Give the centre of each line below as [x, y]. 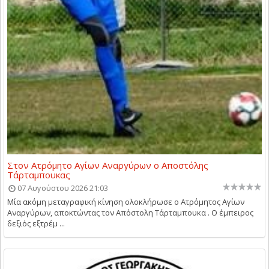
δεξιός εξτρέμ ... [36, 223]
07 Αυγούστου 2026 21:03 [63, 188]
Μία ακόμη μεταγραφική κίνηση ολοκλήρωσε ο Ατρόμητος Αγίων [126, 201]
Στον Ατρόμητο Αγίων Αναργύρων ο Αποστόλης [108, 165]
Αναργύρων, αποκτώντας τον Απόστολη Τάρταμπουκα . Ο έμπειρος [130, 212]
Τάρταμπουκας [39, 174]
